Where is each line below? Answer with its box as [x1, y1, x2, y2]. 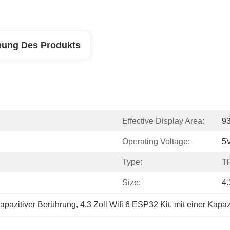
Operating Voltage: [122, 137, 190, 146]
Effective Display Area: [122, 117, 204, 125]
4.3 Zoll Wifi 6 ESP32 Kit [80, 200, 170, 209]
